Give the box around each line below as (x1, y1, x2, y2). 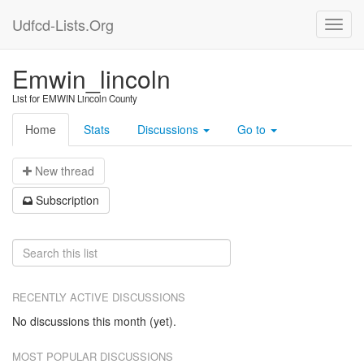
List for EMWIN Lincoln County (12, 92, 137, 105)
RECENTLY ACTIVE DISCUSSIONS (12, 288, 185, 305)
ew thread (43, 162, 94, 179)
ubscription (43, 191, 99, 208)
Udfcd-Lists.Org (12, 14, 114, 35)
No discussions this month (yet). (12, 313, 176, 330)
